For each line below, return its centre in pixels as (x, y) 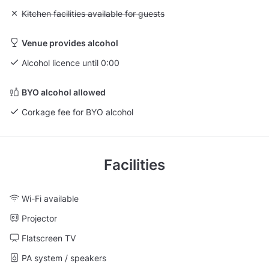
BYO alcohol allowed (64, 92)
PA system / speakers (64, 258)
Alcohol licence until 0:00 (71, 62)
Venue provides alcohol (70, 43)
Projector (39, 218)
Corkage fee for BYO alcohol (77, 112)
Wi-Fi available (50, 198)
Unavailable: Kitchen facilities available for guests (106, 13)
